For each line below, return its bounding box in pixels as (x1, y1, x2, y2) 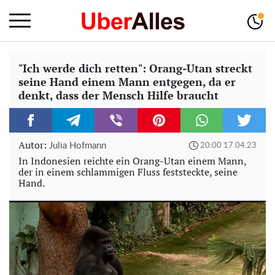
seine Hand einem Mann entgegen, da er (18, 74, 236, 89)
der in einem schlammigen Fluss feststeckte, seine (18, 165, 238, 179)
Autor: (18, 138, 49, 152)
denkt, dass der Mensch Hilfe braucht (18, 88, 219, 103)
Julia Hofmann (49, 141, 106, 150)
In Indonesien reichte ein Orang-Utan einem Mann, (18, 154, 246, 168)
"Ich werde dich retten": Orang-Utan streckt (18, 61, 252, 76)
